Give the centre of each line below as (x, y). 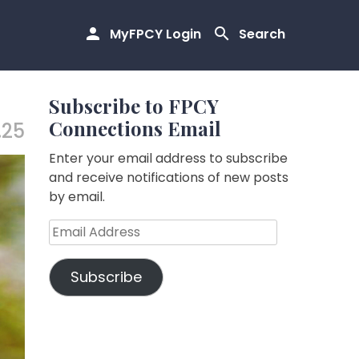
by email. (77, 197)
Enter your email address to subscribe (168, 158)
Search (262, 34)
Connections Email (135, 128)
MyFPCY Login (155, 34)
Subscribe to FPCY (134, 106)
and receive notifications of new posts (169, 177)
